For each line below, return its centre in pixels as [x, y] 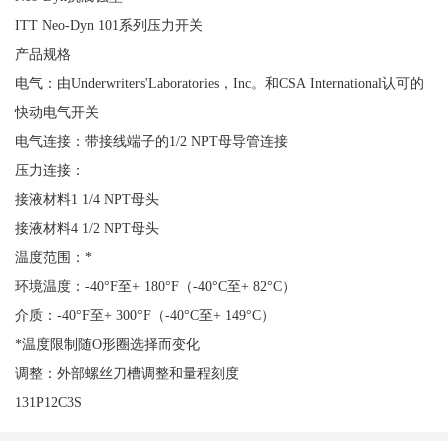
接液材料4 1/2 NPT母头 [86, 228]
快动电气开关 [56, 112]
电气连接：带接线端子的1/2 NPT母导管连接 [151, 141]
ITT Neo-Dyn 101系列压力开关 [108, 25]
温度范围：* [53, 257]
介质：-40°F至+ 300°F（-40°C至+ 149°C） [144, 315]
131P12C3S [48, 402]
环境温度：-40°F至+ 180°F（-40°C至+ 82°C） [155, 286]
